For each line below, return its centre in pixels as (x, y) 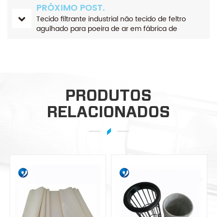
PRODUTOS (108, 95)
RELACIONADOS (108, 112)
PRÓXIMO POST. (70, 8)
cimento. (51, 39)
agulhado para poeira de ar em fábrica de (107, 29)
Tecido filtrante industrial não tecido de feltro (111, 19)
